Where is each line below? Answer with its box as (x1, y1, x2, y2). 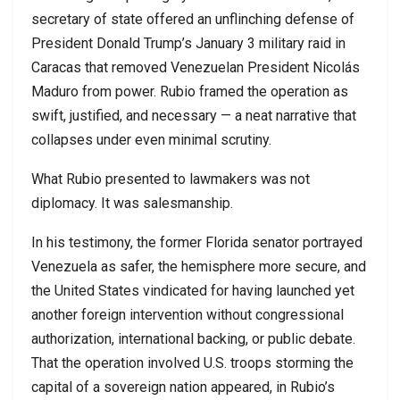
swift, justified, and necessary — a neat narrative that (31, 106, 356, 124)
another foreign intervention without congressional (31, 305, 344, 323)
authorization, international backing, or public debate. (31, 329, 355, 347)
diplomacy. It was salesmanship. (31, 194, 233, 212)
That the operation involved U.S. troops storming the (31, 354, 354, 371)
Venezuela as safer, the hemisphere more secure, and (31, 257, 366, 275)
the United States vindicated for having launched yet (31, 281, 354, 299)
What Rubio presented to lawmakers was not (31, 170, 310, 187)
